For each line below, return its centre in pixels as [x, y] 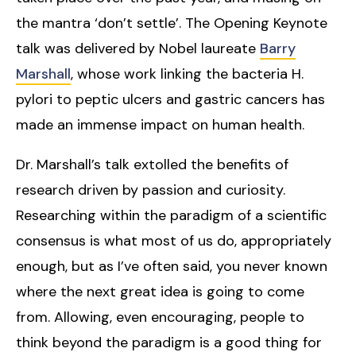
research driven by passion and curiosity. [151, 190]
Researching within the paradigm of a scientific [171, 215]
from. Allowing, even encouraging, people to [160, 317]
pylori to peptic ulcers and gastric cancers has [170, 99]
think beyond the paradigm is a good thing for [169, 342]
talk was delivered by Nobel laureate [138, 48]
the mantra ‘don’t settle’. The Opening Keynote [172, 23]
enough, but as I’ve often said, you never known [172, 266]
